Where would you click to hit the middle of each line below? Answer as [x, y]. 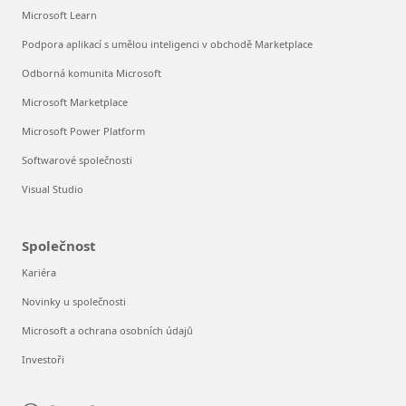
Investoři [43, 360]
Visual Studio [53, 189]
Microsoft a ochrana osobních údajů [107, 331]
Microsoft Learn [59, 15]
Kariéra [39, 273]
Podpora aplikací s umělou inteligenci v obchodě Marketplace [167, 44]
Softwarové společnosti [77, 160]
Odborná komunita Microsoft [92, 73]
